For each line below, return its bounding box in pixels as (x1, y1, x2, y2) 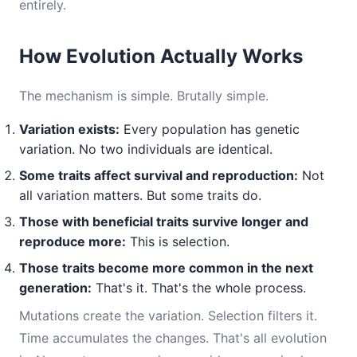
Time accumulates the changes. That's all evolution (19, 330, 327, 346)
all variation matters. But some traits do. (19, 187, 261, 203)
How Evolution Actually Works (19, 45, 303, 68)
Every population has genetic (120, 121, 300, 137)
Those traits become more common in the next (19, 260, 313, 276)
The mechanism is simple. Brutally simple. (19, 88, 269, 104)
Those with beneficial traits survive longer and (19, 214, 308, 229)
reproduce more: (19, 233, 126, 249)
